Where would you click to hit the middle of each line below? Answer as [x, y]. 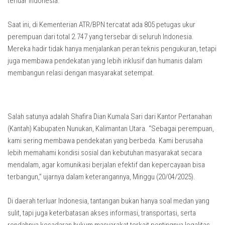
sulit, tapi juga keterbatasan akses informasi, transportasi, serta [102, 213]
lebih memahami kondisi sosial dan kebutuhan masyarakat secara [105, 153]
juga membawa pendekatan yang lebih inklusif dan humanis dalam [105, 61]
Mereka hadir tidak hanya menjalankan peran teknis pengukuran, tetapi [112, 49]
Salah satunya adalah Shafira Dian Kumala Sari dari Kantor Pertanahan [110, 117]
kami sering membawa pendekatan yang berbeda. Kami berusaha [105, 141]
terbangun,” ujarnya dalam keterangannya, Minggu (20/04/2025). [101, 177]
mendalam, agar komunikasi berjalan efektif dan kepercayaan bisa [106, 165]
